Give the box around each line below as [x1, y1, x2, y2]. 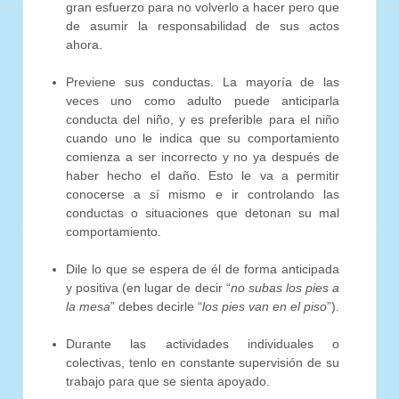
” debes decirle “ [110, 299, 202, 314]
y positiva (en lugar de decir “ [66, 281, 231, 296]
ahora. [66, 37, 102, 53]
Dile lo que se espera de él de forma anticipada [66, 262, 339, 277]
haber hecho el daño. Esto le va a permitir [66, 168, 339, 183]
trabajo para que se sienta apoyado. [66, 374, 270, 389]
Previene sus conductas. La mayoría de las [66, 75, 339, 90]
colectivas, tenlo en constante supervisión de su [66, 355, 339, 370]
